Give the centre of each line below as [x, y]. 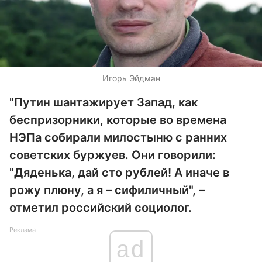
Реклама [23, 230]
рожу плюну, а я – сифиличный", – [107, 190]
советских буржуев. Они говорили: [113, 155]
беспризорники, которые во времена [118, 120]
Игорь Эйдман [131, 78]
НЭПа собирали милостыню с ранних [118, 137]
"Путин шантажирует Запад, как [104, 102]
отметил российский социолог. [101, 208]
